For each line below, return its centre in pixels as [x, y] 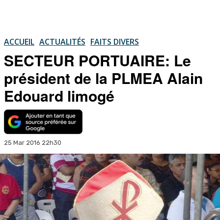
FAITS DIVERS [115, 41]
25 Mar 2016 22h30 [33, 142]
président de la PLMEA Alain [103, 78]
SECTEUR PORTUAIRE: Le [97, 60]
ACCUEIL [19, 41]
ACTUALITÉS [62, 41]
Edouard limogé [59, 95]
